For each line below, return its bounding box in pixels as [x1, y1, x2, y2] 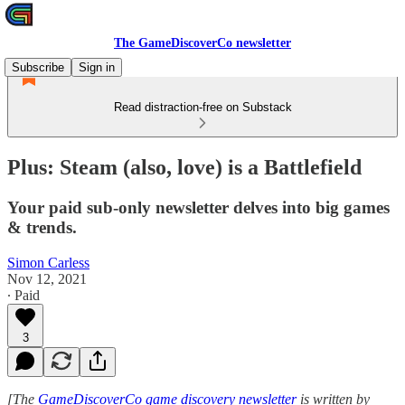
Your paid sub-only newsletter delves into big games [7, 197, 390, 217]
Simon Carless [7, 254, 89, 270]
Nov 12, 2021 [7, 270, 87, 287]
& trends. [7, 217, 77, 237]
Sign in [79, 61, 115, 74]
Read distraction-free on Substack [113, 100, 292, 114]
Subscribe [12, 61, 64, 74]
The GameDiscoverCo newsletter [114, 36, 291, 50]
